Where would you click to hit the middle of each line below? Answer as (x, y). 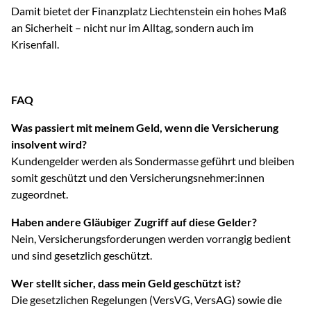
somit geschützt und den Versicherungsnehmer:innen (138, 177)
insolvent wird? (49, 144)
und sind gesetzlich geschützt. (82, 255)
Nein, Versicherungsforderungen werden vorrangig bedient (151, 238)
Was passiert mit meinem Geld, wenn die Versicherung (145, 127)
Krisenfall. (35, 44)
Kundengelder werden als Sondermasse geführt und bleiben (153, 161)
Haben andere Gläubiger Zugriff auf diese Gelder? (134, 222)
